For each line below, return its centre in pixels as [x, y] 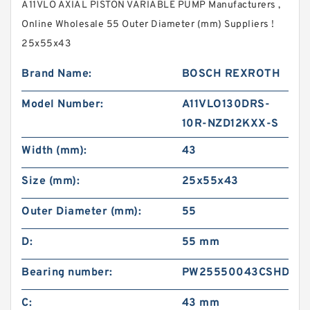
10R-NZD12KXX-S [230, 124]
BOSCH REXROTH [231, 74]
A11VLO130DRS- [226, 104]
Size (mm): [51, 181]
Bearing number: [67, 273]
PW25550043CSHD [236, 273]
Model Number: [63, 104]
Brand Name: [57, 74]
